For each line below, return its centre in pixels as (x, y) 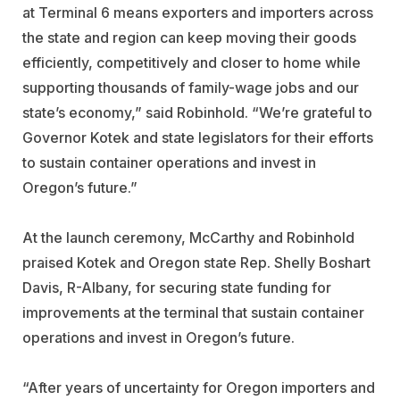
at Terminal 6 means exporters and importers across (198, 12)
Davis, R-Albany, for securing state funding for (177, 287)
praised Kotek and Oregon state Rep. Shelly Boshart (196, 262)
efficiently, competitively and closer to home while (192, 62)
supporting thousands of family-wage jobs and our (191, 87)
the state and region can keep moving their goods (189, 37)
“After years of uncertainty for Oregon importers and (199, 387)
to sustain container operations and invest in (169, 162)
